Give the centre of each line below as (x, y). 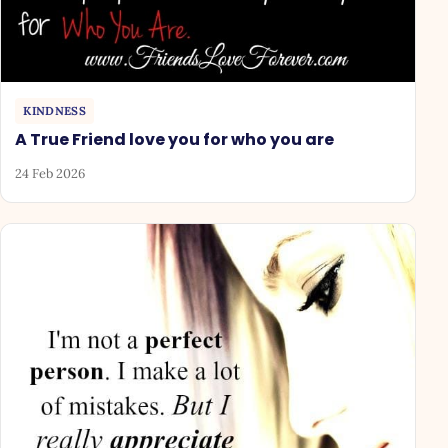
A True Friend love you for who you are (175, 140)
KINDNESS (55, 111)
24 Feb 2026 (50, 173)
